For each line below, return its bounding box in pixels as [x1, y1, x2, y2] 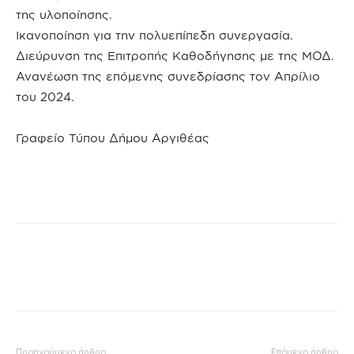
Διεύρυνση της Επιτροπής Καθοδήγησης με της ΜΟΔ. [16, 49, 334, 63]
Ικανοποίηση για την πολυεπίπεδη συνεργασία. [16, 28, 293, 43]
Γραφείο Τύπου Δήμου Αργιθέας [16, 131, 209, 145]
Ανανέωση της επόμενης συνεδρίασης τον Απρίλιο [16, 70, 320, 84]
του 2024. [16, 90, 74, 104]
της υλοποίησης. [16, 8, 112, 22]
